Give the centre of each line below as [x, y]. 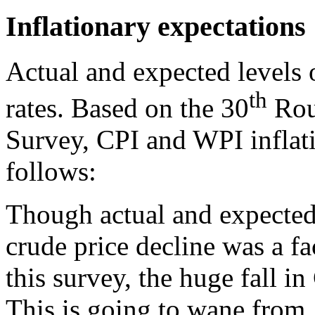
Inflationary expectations [156, 26]
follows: [51, 172]
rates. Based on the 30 [127, 108]
